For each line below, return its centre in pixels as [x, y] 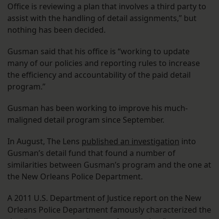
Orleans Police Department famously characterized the [109, 209]
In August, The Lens [44, 141]
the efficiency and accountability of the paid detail [99, 75]
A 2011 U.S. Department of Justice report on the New [104, 198]
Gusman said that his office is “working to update [99, 51]
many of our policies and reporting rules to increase [104, 63]
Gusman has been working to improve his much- [98, 108]
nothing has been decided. [56, 30]
